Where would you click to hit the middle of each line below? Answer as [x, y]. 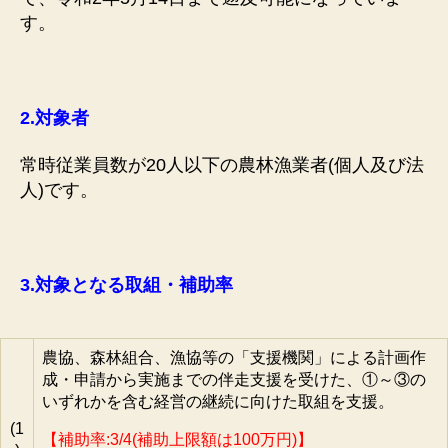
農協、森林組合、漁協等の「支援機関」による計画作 [234, 358]
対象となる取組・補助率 [134, 285]
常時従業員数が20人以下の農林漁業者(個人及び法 [222, 165]
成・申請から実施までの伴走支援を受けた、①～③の [234, 380]
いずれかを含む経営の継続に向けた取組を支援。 [218, 402]
